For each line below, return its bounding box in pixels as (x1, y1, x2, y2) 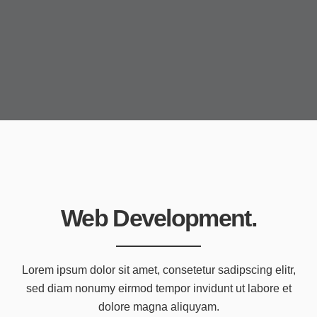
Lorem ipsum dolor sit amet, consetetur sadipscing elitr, (21, 264, 296, 277)
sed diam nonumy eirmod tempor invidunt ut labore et (25, 282, 292, 295)
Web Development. (61, 204, 256, 232)
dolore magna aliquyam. (98, 301, 219, 313)
